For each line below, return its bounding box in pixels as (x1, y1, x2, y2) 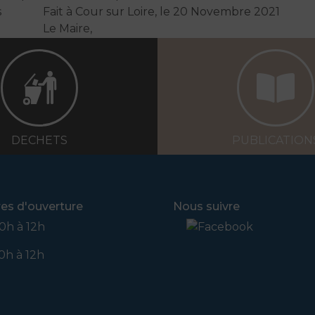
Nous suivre (173, 199, 240, 213)
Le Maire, (43, 21, 92, 35)
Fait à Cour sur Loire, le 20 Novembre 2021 (43, 4, 280, 18)
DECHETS (11, 133, 67, 147)
